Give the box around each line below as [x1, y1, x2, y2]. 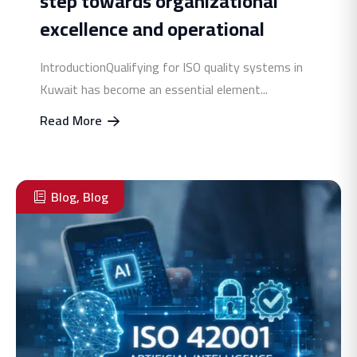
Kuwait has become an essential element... [40, 76, 268, 101]
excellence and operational [40, 10, 265, 47]
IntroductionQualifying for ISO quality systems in [40, 54, 303, 79]
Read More [40, 108, 105, 132]
